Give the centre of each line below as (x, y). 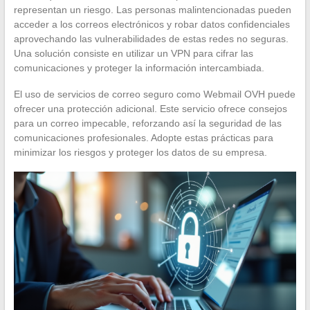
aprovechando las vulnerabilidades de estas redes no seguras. (151, 38)
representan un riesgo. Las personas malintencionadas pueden (152, 9)
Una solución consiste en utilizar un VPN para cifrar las (133, 53)
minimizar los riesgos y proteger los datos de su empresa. (140, 152)
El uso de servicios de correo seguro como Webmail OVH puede (154, 94)
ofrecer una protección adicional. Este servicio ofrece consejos (150, 108)
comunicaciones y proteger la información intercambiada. (139, 67)
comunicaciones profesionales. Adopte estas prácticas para (143, 137)
